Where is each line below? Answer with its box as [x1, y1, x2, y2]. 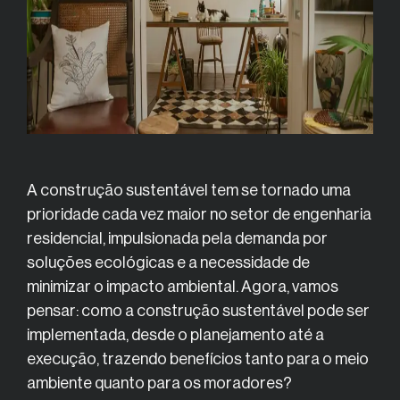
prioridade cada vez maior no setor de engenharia [27, 206, 371, 222]
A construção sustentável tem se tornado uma [27, 182, 351, 198]
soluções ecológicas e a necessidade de [27, 254, 310, 271]
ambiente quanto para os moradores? [27, 375, 292, 391]
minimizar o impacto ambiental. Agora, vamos [27, 279, 338, 295]
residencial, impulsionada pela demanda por [27, 230, 328, 246]
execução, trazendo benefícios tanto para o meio [27, 351, 369, 367]
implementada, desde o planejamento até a [27, 327, 324, 343]
